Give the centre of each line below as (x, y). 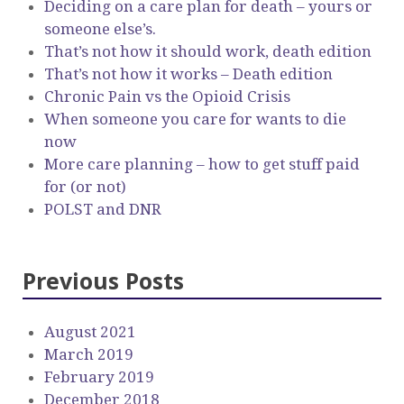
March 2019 (89, 355)
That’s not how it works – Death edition (188, 74)
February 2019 (99, 377)
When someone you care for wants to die (195, 119)
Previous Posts (103, 281)
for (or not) (85, 187)
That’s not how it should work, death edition (208, 52)
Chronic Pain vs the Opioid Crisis (167, 97)
